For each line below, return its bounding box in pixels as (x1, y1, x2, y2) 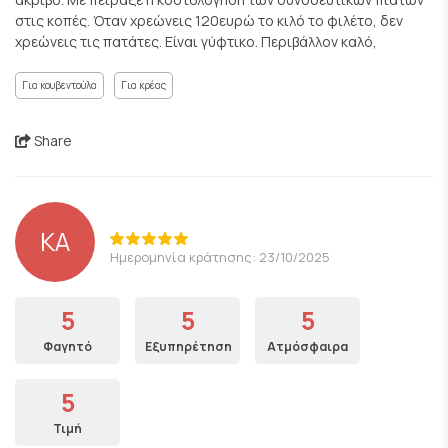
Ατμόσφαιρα (267, 338, 348, 355)
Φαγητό (43, 338, 92, 355)
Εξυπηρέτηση (145, 338, 232, 355)
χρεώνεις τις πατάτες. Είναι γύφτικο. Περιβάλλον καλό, (15, 32, 377, 51)
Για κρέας (121, 78, 166, 92)
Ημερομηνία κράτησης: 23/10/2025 (110, 247, 330, 266)
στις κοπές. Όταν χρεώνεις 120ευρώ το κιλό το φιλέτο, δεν (15, 11, 403, 30)
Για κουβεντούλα (22, 78, 97, 92)
